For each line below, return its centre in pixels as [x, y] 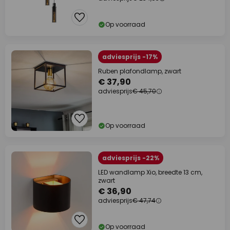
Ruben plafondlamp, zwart [140, 71]
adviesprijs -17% [130, 57]
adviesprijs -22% [131, 158]
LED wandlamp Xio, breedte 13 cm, [150, 172]
